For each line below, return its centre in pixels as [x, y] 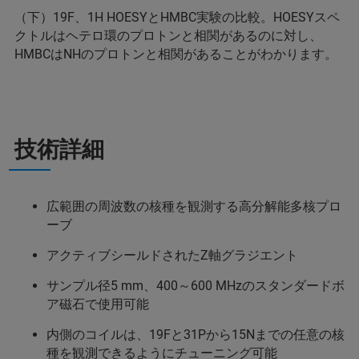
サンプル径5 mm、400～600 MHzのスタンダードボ [196, 286]
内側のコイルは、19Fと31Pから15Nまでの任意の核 [196, 335]
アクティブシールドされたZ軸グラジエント [172, 256]
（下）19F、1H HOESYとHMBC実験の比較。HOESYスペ [177, 18]
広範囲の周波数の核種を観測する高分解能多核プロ [194, 207]
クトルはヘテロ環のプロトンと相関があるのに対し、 [168, 36]
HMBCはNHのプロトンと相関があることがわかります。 [176, 54]
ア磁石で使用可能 [98, 305]
